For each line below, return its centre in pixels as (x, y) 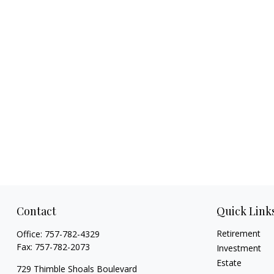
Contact (36, 211)
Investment (239, 248)
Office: (30, 234)
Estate (229, 262)
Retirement (239, 233)
